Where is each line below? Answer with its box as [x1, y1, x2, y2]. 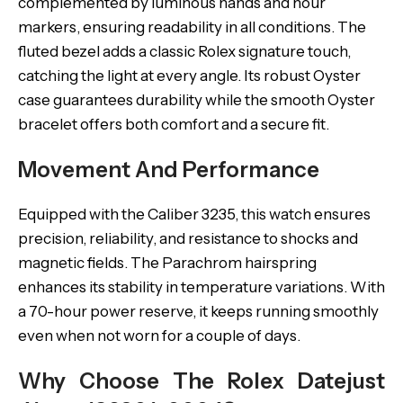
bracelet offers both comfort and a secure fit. [18, 115, 329, 133]
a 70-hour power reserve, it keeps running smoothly [18, 302, 379, 320]
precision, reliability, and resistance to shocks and [18, 229, 358, 247]
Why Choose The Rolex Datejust [18, 368, 385, 394]
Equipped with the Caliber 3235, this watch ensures [18, 205, 371, 223]
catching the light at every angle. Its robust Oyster [18, 67, 361, 85]
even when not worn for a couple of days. [18, 327, 300, 345]
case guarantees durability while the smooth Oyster [18, 91, 375, 109]
